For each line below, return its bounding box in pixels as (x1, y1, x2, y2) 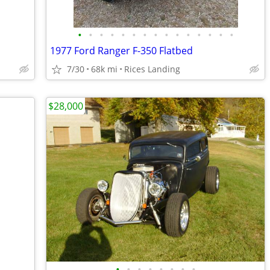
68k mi (91, 63, 118, 75)
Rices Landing (124, 63, 180, 75)
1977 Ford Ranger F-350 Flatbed (50, 44, 193, 57)
